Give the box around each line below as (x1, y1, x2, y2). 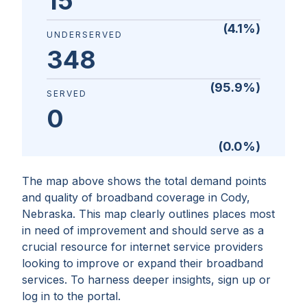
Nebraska (22, 207, 73, 221)
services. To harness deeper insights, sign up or (22, 273, 271, 286)
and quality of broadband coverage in (22, 191, 221, 204)
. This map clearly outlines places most (73, 207, 275, 221)
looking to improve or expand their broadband (22, 256, 263, 270)
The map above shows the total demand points (22, 174, 267, 188)
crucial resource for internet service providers (22, 240, 263, 254)
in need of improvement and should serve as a (22, 223, 264, 237)
